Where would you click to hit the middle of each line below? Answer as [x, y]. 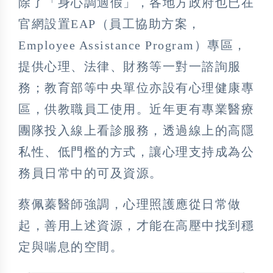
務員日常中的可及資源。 [90, 173]
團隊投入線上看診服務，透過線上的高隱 [136, 130]
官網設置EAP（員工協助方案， [110, 23]
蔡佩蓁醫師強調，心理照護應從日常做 [130, 204]
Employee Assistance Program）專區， [133, 45]
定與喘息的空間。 [71, 246]
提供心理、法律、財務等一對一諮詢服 [130, 66]
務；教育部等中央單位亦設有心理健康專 [136, 87]
